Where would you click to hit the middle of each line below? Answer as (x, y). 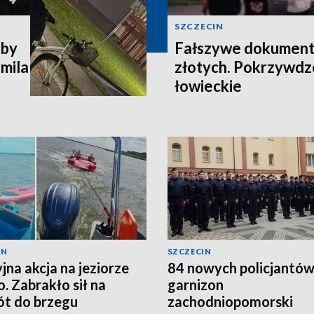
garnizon (196, 284)
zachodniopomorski (230, 301)
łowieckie (208, 86)
